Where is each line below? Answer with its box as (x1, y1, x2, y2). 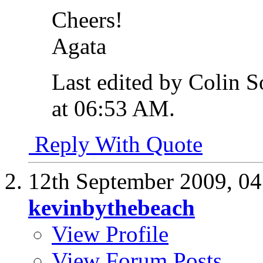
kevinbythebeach (28, 195, 195, 221)
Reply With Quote (29, 131, 203, 157)
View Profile (52, 221, 168, 247)
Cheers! (52, 7, 123, 33)
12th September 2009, (28, 168, 238, 194)
